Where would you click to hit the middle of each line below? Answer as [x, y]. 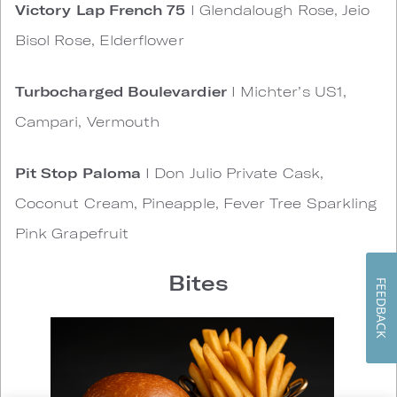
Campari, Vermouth [88, 121]
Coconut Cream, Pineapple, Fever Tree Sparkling [196, 203]
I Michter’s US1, [286, 91]
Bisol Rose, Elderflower [100, 40]
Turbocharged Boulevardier [121, 91]
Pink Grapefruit [72, 233]
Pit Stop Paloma [78, 173]
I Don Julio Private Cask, [232, 173]
